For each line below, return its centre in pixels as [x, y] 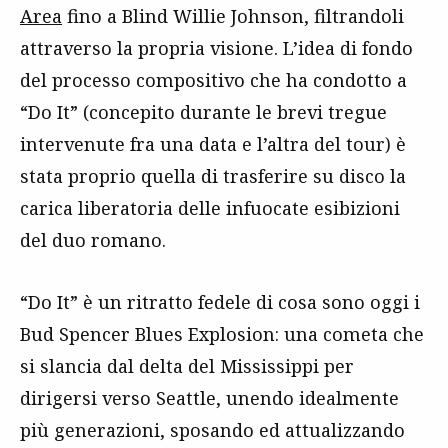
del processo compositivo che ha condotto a [213, 80]
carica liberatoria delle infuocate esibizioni [210, 208]
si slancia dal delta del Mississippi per [187, 366]
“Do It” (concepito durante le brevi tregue [203, 112]
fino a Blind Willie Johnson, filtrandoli [233, 16]
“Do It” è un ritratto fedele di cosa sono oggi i [220, 302]
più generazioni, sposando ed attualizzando [212, 430]
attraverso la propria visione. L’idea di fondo [216, 48]
